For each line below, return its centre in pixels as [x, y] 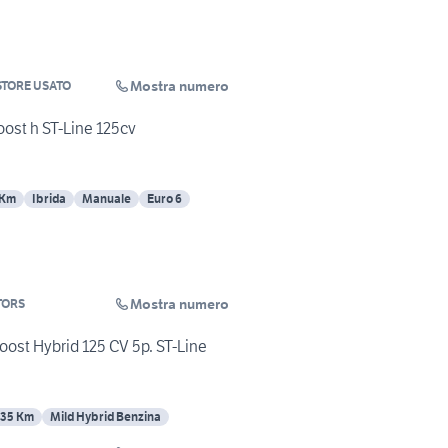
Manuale [106, 199]
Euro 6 [164, 199]
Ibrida [49, 199]
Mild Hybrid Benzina [105, 417]
